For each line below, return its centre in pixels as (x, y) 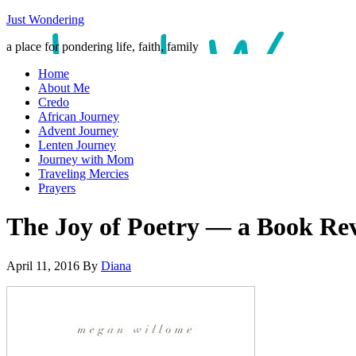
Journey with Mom (86, 159)
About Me (64, 88)
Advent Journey (78, 131)
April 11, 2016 (43, 265)
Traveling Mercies (83, 174)
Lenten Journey (77, 145)
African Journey (79, 116)
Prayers (57, 188)
